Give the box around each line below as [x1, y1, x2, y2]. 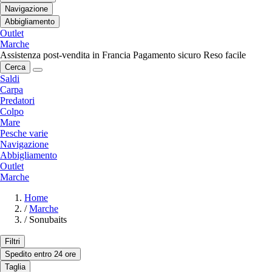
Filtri [5, 236, 20, 246]
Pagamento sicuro [133, 49, 201, 60]
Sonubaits [29, 214, 67, 225]
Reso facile [203, 49, 246, 60]
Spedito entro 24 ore [5, 249, 76, 259]
